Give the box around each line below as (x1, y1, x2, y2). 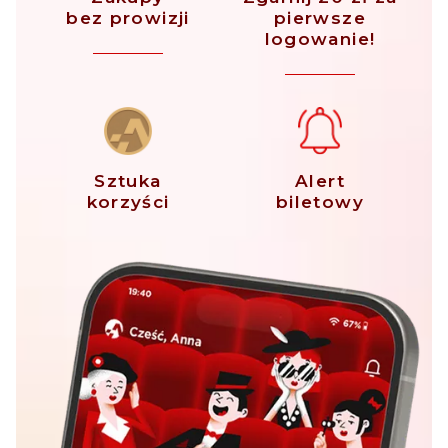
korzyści (86, 192, 170, 213)
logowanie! (264, 29, 376, 50)
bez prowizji (66, 8, 190, 29)
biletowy (276, 192, 364, 213)
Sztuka (94, 171, 162, 192)
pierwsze (274, 8, 366, 29)
